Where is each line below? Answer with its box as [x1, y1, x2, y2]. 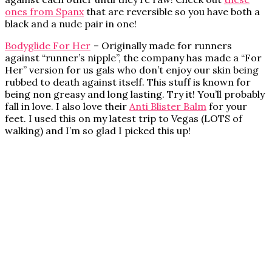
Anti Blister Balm [129, 100, 206, 113]
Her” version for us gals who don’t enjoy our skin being [5, 64, 259, 76]
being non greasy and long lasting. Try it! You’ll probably [5, 88, 265, 101]
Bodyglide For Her [5, 39, 90, 52]
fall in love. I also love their [5, 100, 129, 113]
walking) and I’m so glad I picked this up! [5, 124, 191, 137]
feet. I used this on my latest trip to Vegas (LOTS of [5, 112, 242, 125]
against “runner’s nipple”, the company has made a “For [5, 52, 262, 64]
